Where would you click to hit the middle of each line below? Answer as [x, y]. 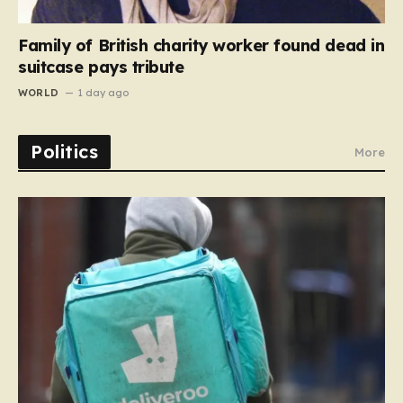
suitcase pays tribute [101, 67]
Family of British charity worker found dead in [201, 45]
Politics [64, 151]
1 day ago [103, 92]
